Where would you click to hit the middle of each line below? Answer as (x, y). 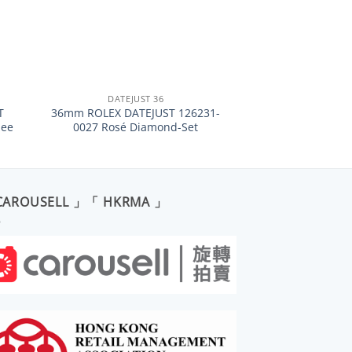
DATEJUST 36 (136, 98)
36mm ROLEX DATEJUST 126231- (136, 112)
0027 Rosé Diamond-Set (136, 126)
